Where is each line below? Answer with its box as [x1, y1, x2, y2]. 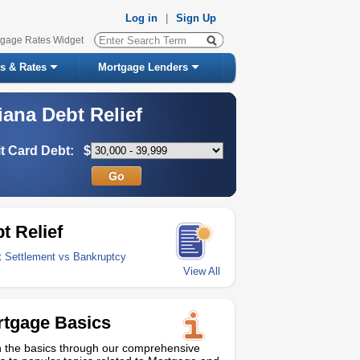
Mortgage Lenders [98, 61, 188, 73]
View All [183, 265, 220, 277]
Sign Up [176, 12, 216, 24]
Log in [125, 12, 157, 24]
